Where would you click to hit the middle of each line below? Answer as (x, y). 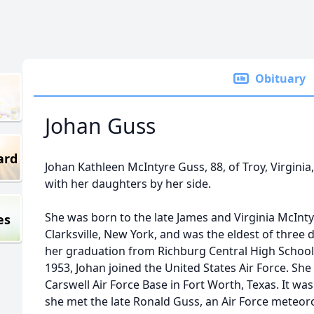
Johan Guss (100, 126)
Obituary (280, 78)
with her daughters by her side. (128, 184)
